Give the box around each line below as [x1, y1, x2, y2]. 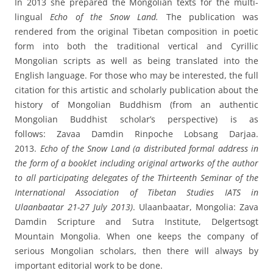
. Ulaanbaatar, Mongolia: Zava [132, 201, 258, 213]
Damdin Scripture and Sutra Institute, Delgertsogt [15, 216, 258, 228]
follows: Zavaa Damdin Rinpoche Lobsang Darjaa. [15, 128, 258, 140]
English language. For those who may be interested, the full [15, 69, 258, 82]
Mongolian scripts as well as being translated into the [15, 55, 258, 67]
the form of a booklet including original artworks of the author [15, 157, 258, 169]
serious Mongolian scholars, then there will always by [15, 245, 258, 257]
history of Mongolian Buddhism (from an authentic [15, 99, 258, 111]
